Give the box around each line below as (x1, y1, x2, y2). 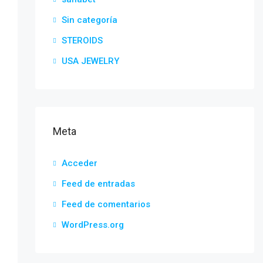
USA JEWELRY (61, 56, 119, 66)
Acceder (61, 158, 97, 168)
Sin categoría (61, 15, 117, 25)
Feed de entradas (61, 178, 135, 189)
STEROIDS (61, 35, 103, 46)
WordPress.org (61, 220, 124, 230)
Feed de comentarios (61, 199, 150, 210)
